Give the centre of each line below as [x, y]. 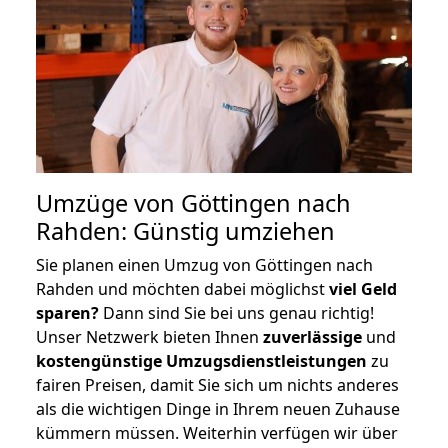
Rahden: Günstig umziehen [185, 230]
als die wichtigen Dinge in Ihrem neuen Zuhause [218, 408]
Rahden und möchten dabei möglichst [182, 288]
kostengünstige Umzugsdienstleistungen [201, 360]
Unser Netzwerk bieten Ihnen [149, 336]
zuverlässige [312, 336]
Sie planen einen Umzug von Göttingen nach [204, 264]
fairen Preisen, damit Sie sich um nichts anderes [217, 384]
